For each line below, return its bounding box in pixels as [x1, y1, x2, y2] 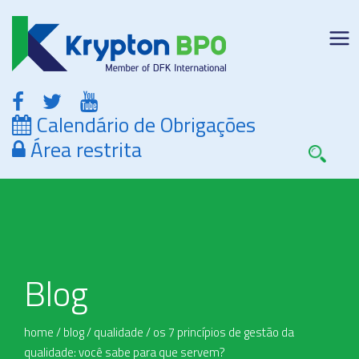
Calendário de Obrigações [31, 109, 256, 140]
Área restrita [26, 134, 142, 165]
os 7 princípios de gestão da [153, 323, 294, 341]
